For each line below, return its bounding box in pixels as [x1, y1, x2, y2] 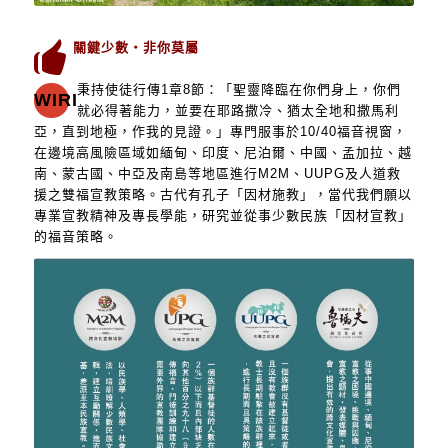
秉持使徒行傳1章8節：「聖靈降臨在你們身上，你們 [76, 81, 401, 97]
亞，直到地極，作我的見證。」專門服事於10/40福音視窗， [33, 123, 407, 139]
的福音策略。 [33, 228, 118, 244]
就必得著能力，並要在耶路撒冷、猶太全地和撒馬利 [76, 102, 399, 118]
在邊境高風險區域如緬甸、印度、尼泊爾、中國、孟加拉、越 [33, 144, 412, 160]
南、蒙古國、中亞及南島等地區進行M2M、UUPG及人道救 [33, 165, 401, 181]
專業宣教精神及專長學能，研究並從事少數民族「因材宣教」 [33, 207, 412, 223]
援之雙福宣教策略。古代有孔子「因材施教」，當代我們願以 [33, 186, 412, 202]
